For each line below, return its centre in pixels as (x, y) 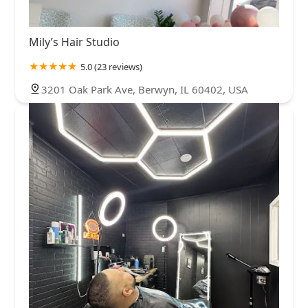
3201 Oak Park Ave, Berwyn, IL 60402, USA (145, 89)
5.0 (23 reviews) (111, 66)
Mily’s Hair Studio (74, 42)
